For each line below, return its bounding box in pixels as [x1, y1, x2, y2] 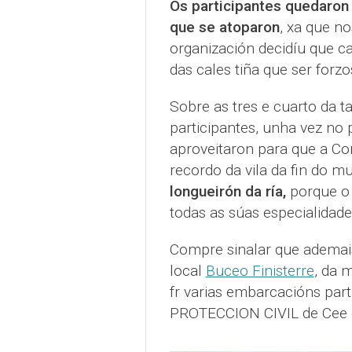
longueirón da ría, [169, 182, 286, 201]
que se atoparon [169, 18, 280, 37]
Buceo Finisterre [205, 262, 314, 280]
